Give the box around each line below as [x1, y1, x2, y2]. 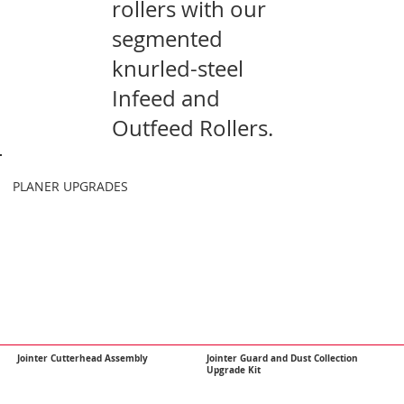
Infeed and [112, 83, 220, 113]
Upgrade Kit [207, 363, 262, 376]
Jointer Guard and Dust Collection [207, 352, 359, 364]
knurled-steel [112, 53, 243, 83]
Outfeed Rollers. [112, 113, 273, 142]
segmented [112, 23, 223, 53]
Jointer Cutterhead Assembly [17, 352, 149, 364]
